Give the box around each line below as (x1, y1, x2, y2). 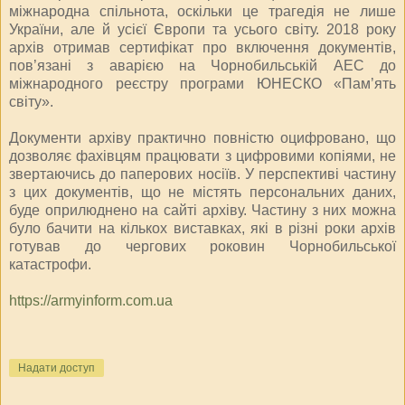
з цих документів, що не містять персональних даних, (9, 184, 396, 200)
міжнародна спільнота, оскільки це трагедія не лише (9, 3, 396, 19)
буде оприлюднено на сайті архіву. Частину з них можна (9, 202, 396, 218)
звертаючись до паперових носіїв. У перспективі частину (9, 165, 396, 182)
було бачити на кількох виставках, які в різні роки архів (9, 220, 396, 236)
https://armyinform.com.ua (9, 292, 173, 308)
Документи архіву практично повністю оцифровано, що (9, 129, 396, 146)
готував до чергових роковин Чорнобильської (9, 238, 396, 254)
